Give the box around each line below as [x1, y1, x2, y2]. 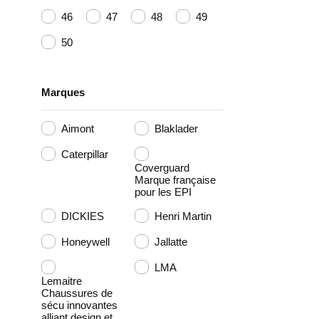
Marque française [134, 174, 216, 187]
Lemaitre [41, 275, 82, 288]
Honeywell [61, 235, 110, 248]
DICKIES [61, 209, 104, 222]
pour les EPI [134, 186, 192, 199]
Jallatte [154, 235, 187, 248]
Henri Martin [154, 209, 211, 222]
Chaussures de [41, 287, 113, 300]
